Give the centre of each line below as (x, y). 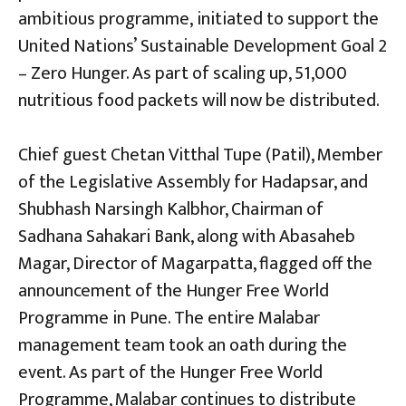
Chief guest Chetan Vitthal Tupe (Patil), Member (200, 155)
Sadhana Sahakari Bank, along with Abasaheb (187, 236)
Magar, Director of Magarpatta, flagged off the (195, 263)
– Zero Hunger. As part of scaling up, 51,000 (183, 73)
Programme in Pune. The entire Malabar (169, 318)
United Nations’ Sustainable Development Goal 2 (203, 46)
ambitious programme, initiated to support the (198, 19)
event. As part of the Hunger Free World (170, 372)
